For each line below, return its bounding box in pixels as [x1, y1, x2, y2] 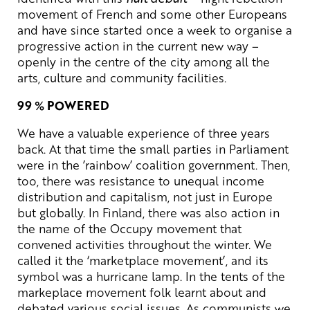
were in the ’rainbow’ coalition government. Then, [17, 156, 290, 173]
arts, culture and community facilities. [17, 69, 226, 86]
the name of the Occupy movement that [17, 219, 241, 237]
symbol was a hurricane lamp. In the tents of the [17, 267, 285, 284]
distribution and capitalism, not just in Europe [17, 188, 273, 205]
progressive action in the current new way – [17, 37, 259, 54]
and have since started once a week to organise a [17, 21, 292, 38]
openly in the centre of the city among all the [17, 53, 270, 70]
